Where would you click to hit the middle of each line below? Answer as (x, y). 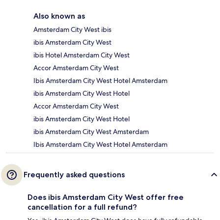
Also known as (59, 16)
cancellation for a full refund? (82, 207)
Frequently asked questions (74, 175)
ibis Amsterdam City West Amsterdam (91, 132)
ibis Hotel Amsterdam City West (82, 55)
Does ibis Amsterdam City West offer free (106, 197)
